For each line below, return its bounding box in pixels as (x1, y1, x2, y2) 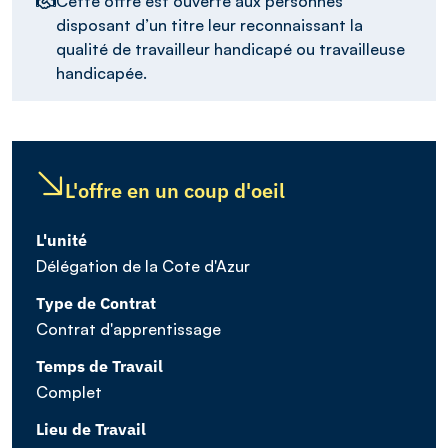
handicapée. (56, 62, 147, 83)
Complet (36, 381, 102, 402)
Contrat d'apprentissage (36, 318, 221, 339)
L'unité (36, 229, 87, 250)
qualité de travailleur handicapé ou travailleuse (56, 38, 405, 59)
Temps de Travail (36, 355, 163, 376)
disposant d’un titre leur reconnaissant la (56, 14, 363, 35)
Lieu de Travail (36, 418, 146, 439)
